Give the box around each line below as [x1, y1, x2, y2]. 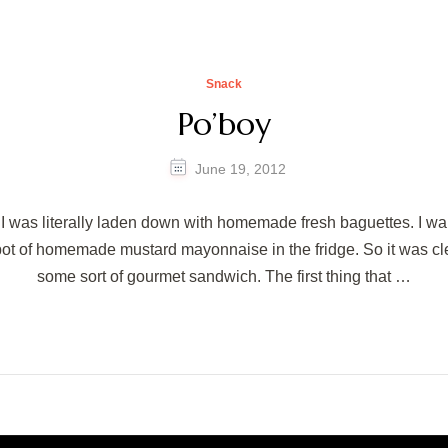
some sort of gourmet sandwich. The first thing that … [37, 268, 411, 286]
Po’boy [177, 104, 271, 145]
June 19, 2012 [195, 160, 286, 177]
